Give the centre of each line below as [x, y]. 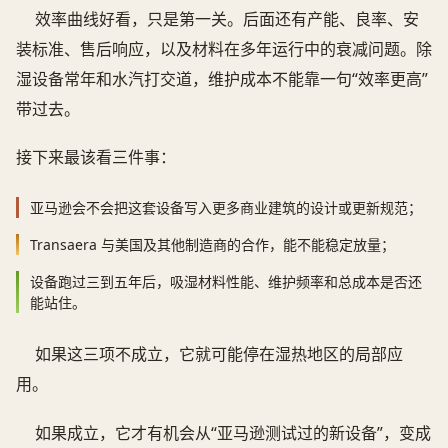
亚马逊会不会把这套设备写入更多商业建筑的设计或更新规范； [226, 208]
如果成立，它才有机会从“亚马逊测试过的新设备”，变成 [233, 432]
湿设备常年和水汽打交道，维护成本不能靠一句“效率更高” [222, 78]
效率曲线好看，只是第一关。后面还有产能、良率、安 [227, 18]
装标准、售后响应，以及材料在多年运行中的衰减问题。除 [224, 48]
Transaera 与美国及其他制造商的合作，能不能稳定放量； [212, 245]
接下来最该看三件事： [96, 157]
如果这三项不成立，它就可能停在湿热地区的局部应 [219, 353]
